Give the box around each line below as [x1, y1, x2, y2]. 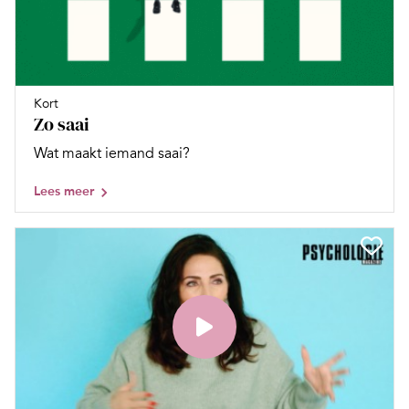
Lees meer [34, 183, 94, 199]
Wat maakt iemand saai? [34, 143, 190, 163]
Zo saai [34, 110, 89, 137]
